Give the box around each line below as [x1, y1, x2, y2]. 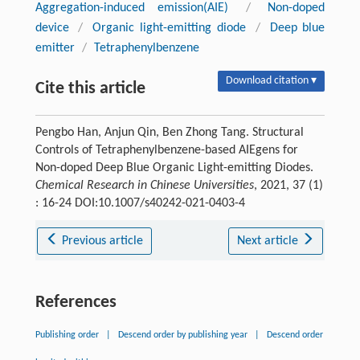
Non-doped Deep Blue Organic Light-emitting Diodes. [35, 162, 313, 175]
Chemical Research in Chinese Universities [35, 179, 254, 193]
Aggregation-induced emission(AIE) [35, 2, 229, 15]
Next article [236, 235, 301, 248]
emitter [35, 42, 75, 55]
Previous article [62, 235, 144, 248]
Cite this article [35, 80, 145, 99]
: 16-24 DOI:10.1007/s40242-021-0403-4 [35, 197, 245, 211]
